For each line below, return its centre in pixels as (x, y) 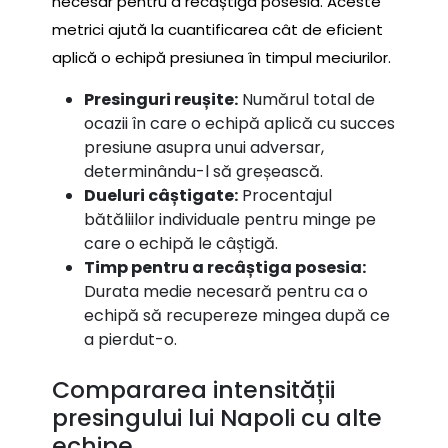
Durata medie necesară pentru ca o (226, 292)
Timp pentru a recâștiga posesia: (225, 268)
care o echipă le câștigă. (181, 244)
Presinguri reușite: (161, 100)
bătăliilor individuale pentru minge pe (230, 220)
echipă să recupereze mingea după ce (237, 316)
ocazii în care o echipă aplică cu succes (239, 124)
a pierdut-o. (130, 340)
